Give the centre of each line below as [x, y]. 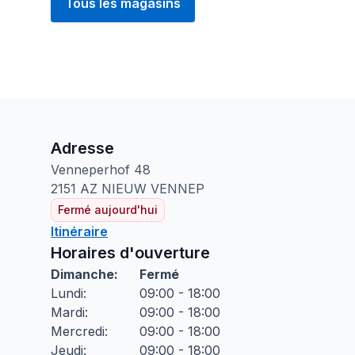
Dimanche [82, 274]
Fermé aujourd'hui [108, 210]
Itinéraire [79, 231]
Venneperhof [90, 170]
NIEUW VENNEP [153, 189]
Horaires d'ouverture [130, 253]
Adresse [82, 148]
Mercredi [78, 331]
